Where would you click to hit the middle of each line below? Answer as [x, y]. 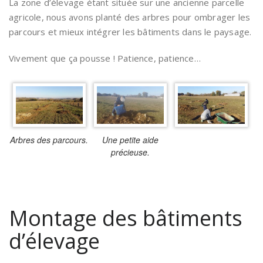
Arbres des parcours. [49, 140]
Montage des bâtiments [126, 218]
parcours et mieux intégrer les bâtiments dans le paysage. [130, 32]
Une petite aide [130, 140]
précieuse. [130, 152]
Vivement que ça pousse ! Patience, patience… [105, 58]
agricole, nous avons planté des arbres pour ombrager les [130, 17]
